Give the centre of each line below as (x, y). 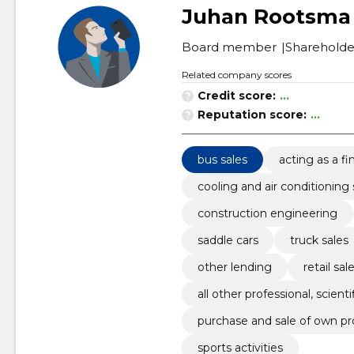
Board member (229, 47)
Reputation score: (252, 115)
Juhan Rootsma (266, 17)
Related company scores (236, 75)
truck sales (319, 240)
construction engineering (267, 213)
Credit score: (236, 96)
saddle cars (228, 240)
